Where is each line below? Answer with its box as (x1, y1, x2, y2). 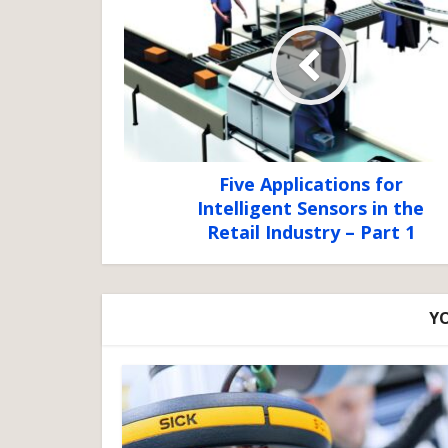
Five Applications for (218, 172, 403, 197)
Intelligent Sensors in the (197, 196, 424, 221)
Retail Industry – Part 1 (206, 220, 415, 245)
